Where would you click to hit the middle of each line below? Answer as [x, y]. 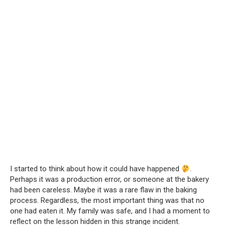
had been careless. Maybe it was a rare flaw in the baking [103, 190]
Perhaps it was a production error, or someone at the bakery [109, 180]
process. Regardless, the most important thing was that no [107, 201]
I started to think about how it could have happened [96, 169]
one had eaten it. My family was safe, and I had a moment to [110, 211]
